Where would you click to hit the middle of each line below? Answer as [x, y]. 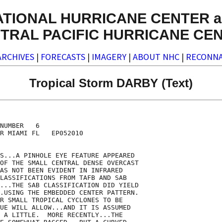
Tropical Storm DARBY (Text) [111, 83]
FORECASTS [63, 57]
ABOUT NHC [156, 57]
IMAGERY [109, 57]
